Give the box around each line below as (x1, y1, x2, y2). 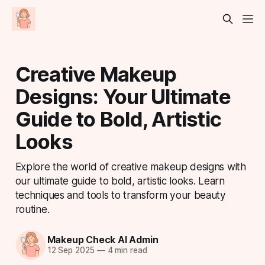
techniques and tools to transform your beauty (15, 188, 226, 201)
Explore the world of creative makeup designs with (15, 160, 246, 173)
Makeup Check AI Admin (47, 234, 159, 246)
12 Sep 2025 (47, 245, 95, 256)
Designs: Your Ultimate (15, 83, 231, 109)
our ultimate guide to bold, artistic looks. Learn (15, 174, 225, 187)
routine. (15, 202, 50, 215)
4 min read (105, 245, 147, 256)
